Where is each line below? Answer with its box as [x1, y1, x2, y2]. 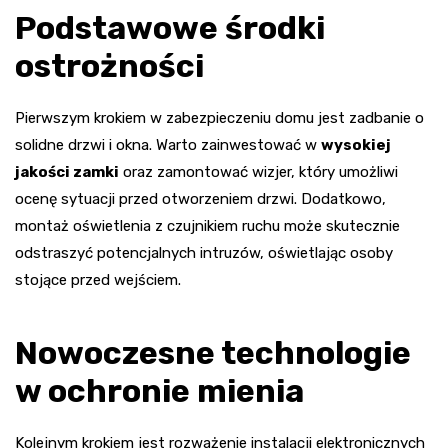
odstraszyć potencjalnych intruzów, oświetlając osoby [15, 243, 393, 262]
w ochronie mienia [15, 371, 304, 410]
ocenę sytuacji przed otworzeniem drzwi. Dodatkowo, [15, 189, 386, 208]
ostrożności [15, 46, 204, 85]
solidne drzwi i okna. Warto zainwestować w [15, 135, 321, 154]
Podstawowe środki [15, 8, 325, 47]
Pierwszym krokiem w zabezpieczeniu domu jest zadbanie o [15, 108, 424, 127]
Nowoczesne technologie [15, 333, 411, 372]
